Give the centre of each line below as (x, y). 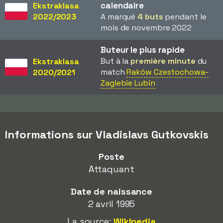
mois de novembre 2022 (146, 28)
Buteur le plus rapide (143, 50)
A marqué (119, 17)
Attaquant (111, 169)
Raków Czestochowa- (167, 72)
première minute (163, 61)
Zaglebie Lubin (128, 83)
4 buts (150, 17)
